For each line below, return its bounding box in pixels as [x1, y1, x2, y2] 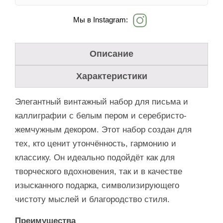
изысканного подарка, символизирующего [15, 180, 179, 190]
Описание [90, 48, 133, 59]
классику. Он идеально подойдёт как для [15, 152, 175, 162]
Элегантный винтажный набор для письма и [15, 97, 188, 107]
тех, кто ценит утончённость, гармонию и [15, 138, 176, 148]
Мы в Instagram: [73, 15, 128, 24]
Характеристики [76, 71, 147, 81]
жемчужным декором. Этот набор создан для [15, 124, 192, 134]
